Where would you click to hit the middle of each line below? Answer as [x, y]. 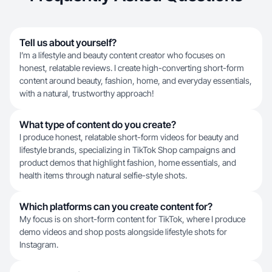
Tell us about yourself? [68, 42]
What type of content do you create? [98, 124]
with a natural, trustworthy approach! [87, 93]
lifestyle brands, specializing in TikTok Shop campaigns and [127, 150]
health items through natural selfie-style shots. [103, 175]
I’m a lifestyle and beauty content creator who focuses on [122, 55]
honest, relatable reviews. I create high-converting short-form [132, 68]
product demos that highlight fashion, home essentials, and [128, 162]
